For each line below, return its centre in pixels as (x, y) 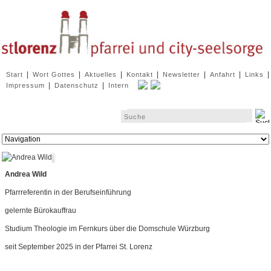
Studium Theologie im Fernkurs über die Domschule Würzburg (107, 229)
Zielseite (15, 139)
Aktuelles (101, 75)
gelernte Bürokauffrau (41, 211)
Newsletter (181, 75)
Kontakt (140, 75)
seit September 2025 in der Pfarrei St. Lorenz (79, 247)
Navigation (20, 68)
